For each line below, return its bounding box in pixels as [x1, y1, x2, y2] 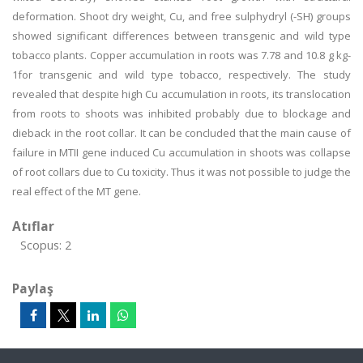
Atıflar [12, 217, 54, 235]
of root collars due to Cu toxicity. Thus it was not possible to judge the [12, 164, 351, 179]
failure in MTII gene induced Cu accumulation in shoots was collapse [12, 145, 351, 160]
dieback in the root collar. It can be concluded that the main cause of [12, 126, 351, 140]
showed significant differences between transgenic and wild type [12, 28, 351, 43]
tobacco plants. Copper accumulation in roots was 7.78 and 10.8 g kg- [12, 48, 351, 62]
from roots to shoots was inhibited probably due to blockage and [12, 106, 351, 121]
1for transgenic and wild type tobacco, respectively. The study [12, 67, 351, 82]
